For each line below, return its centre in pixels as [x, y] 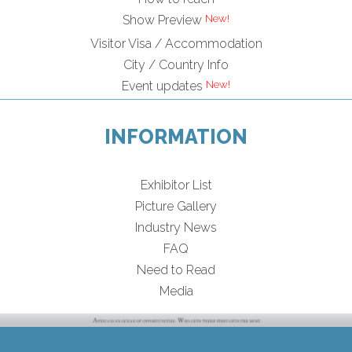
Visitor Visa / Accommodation [176, 43]
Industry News [176, 228]
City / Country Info [176, 64]
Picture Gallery [176, 207]
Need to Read [176, 270]
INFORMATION [176, 137]
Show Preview [162, 20]
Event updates [162, 86]
